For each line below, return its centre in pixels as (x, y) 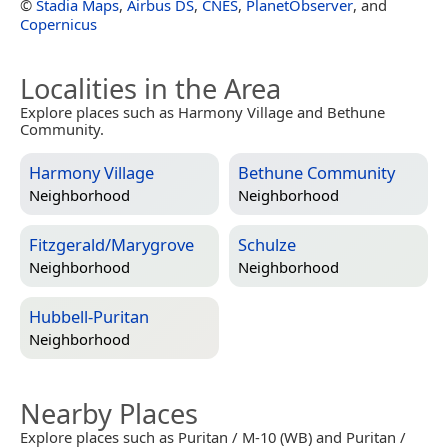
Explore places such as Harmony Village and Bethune (202, 111)
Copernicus (58, 23)
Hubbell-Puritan (89, 316)
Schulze (267, 244)
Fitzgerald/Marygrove (111, 244)
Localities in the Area (150, 88)
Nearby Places (109, 413)
